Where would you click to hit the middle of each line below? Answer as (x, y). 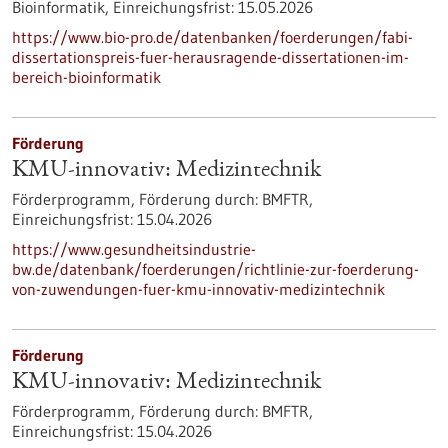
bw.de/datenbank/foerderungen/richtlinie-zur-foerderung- (215, 269)
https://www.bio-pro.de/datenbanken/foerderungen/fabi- (212, 37)
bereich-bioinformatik (86, 77)
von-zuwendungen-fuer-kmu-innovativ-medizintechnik (198, 289)
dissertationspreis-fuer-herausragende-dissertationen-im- (210, 57)
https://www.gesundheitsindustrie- (134, 249)
